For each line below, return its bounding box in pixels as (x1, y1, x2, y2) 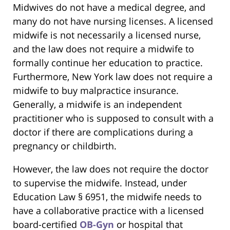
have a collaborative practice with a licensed (13, 204, 204, 217)
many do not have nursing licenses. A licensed (13, 15, 213, 28)
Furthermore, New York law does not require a (13, 70, 213, 83)
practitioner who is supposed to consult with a (13, 112, 214, 125)
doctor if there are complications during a (13, 126, 193, 139)
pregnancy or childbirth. (13, 140, 117, 152)
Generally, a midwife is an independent (13, 98, 182, 111)
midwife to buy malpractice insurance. (13, 84, 179, 97)
